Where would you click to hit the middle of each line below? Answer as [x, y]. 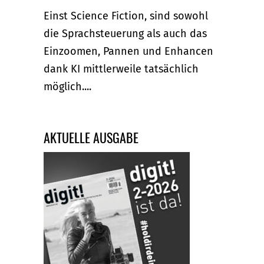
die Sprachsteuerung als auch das [125, 33]
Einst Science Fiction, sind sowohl [126, 16]
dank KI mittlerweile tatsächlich [121, 69]
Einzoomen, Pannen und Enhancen [128, 51]
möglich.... [67, 86]
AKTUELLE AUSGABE [91, 138]
